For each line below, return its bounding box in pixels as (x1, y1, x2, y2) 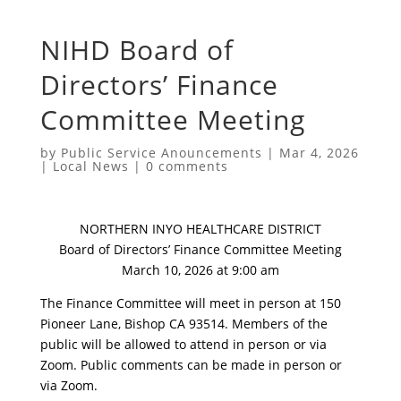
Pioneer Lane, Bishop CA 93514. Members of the (39, 314, 328, 332)
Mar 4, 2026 (278, 143, 359, 161)
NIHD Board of (39, 30, 234, 68)
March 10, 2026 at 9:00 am (121, 260, 279, 278)
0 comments (145, 157, 228, 175)
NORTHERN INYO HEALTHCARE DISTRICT (79, 219, 321, 237)
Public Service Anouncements (60, 143, 262, 161)
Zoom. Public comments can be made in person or (39, 355, 342, 373)
